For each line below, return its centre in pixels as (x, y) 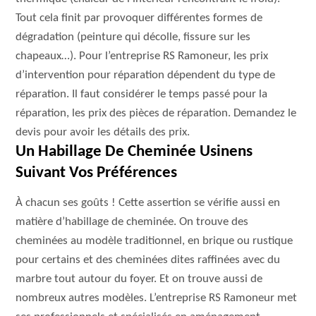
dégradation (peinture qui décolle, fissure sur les (133, 37)
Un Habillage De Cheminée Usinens (134, 152)
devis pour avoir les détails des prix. (103, 132)
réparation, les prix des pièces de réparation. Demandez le (156, 113)
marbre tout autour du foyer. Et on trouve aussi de (139, 279)
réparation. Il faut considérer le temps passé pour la (142, 94)
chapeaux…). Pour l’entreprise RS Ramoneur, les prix (142, 56)
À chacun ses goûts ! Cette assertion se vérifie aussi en (148, 203)
